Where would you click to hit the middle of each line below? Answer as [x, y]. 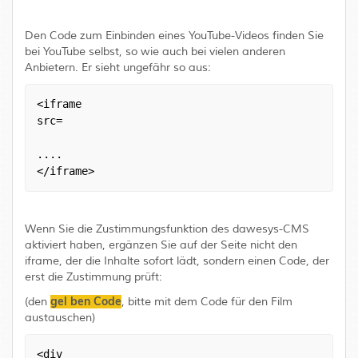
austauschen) [60, 318]
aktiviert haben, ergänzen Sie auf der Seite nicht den [161, 245]
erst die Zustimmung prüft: [93, 277]
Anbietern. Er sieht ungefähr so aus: [118, 68]
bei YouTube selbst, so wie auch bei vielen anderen [155, 52]
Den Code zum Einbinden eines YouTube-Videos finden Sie [174, 36]
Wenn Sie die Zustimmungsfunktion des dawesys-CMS [167, 229]
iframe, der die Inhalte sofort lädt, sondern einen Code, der [177, 261]
